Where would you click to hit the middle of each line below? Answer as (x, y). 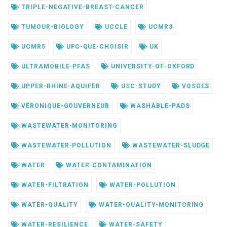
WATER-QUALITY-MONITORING (150, 204)
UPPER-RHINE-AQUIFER (60, 86)
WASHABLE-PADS (159, 106)
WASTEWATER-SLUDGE (170, 145)
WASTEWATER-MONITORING (68, 125)
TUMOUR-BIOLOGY (52, 27)
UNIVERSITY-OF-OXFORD (152, 66)
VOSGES (195, 86)
